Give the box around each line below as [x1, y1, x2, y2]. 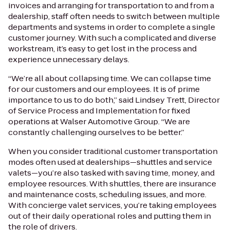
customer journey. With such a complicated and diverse [8, 32, 216, 43]
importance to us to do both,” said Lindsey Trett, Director [8, 94, 220, 105]
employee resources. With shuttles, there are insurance [8, 178, 216, 189]
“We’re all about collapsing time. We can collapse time [8, 72, 211, 84]
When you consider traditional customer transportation [8, 145, 218, 157]
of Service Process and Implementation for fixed [8, 105, 190, 116]
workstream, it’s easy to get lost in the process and [8, 43, 197, 54]
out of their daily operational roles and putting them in [8, 210, 211, 221]
